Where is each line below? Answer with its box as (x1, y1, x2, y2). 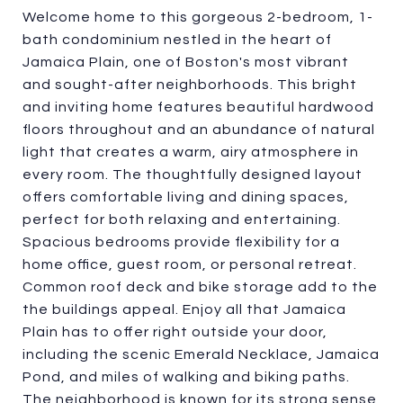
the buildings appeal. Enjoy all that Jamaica (22, 302, 346, 317)
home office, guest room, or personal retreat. (22, 257, 357, 272)
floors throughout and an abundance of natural (22, 122, 375, 137)
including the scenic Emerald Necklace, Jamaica (22, 347, 380, 362)
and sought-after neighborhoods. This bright (22, 77, 357, 92)
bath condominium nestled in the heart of (22, 32, 332, 47)
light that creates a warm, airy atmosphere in (22, 145, 359, 159)
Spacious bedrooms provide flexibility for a (22, 235, 340, 249)
